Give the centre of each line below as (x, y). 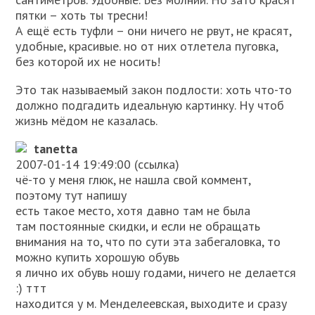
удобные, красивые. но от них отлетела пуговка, (147, 46)
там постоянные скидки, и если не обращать (138, 226)
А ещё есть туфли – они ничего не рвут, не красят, (154, 31)
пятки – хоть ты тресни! (82, 15)
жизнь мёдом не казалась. (87, 121)
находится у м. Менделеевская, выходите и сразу (152, 304)
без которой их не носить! (88, 62)
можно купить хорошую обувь (98, 257)
